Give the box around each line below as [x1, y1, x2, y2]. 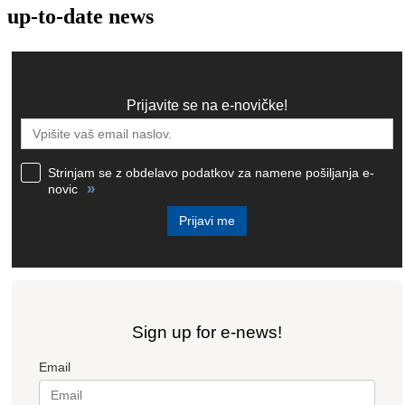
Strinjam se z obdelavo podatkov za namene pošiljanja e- [48, 165, 374, 181]
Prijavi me [179, 213, 235, 229]
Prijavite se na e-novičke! [127, 98, 287, 114]
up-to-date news [7, 5, 154, 29]
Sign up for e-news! [132, 323, 282, 343]
